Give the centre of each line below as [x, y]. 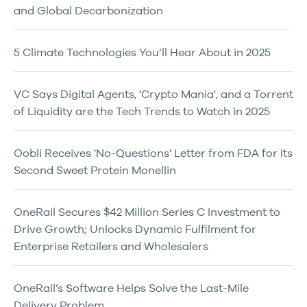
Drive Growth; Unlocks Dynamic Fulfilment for [135, 229]
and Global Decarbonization [88, 10]
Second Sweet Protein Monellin [95, 170]
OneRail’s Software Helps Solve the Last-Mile [131, 288]
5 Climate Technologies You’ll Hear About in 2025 [142, 52]
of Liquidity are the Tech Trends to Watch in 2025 [142, 111]
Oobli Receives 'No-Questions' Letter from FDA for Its [153, 153]
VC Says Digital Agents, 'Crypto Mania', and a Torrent [153, 94]
